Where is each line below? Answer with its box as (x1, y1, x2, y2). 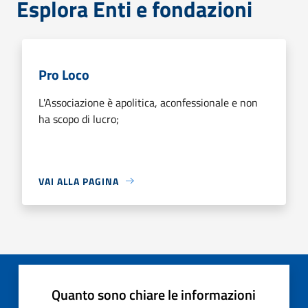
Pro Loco (38, 63, 89, 85)
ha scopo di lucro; (38, 110, 119, 127)
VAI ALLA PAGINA (38, 173, 119, 188)
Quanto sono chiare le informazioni (52, 283, 256, 305)
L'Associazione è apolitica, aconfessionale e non (38, 93, 258, 111)
